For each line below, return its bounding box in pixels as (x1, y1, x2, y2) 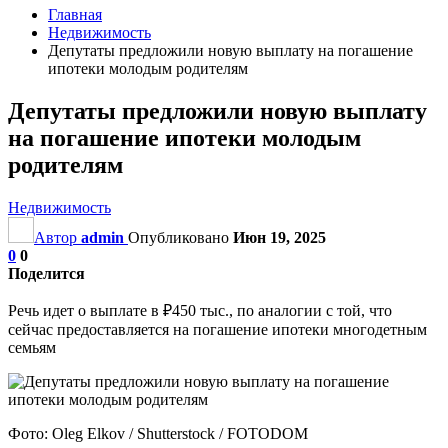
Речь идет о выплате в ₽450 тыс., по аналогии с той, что (8, 301, 392, 319)
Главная (48, 6, 102, 23)
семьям (8, 338, 56, 356)
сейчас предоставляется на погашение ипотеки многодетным (8, 320, 427, 338)
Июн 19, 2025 (233, 228, 326, 246)
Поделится (8, 264, 85, 282)
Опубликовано (128, 228, 233, 246)
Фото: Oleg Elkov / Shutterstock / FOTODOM (8, 424, 308, 442)
